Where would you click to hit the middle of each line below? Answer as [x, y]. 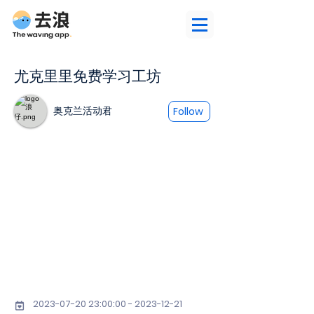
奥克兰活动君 [83, 111]
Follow [188, 111]
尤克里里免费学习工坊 [88, 76]
